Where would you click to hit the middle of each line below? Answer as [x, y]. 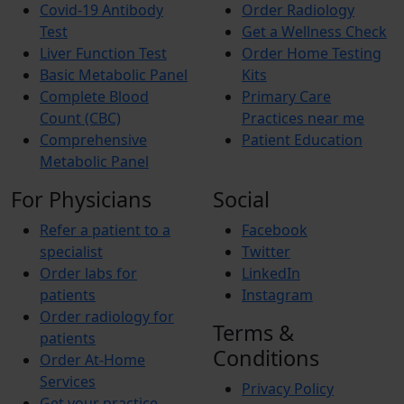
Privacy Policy [288, 389]
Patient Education [302, 140]
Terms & [253, 333]
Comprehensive [93, 140]
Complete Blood [94, 96]
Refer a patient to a [105, 230]
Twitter [266, 252]
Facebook [275, 230]
